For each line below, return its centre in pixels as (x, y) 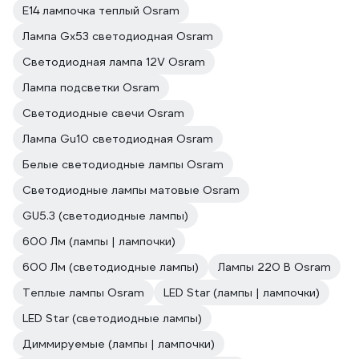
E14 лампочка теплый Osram (101, 10)
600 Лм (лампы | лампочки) (99, 241)
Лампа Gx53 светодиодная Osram (118, 36)
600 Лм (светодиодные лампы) (111, 267)
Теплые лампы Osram (83, 292)
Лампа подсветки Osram (91, 87)
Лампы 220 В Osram (274, 267)
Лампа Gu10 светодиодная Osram (118, 139)
